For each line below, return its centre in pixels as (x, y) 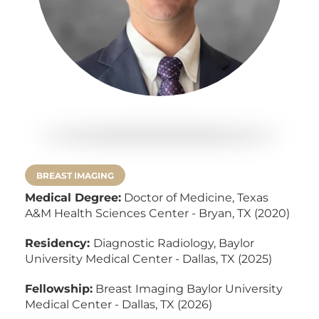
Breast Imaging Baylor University (188, 288)
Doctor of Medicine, (179, 197)
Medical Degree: (73, 197)
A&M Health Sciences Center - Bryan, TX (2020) (157, 212)
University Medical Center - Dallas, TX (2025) (148, 258)
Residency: (59, 242)
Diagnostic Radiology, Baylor (174, 242)
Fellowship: (59, 288)
